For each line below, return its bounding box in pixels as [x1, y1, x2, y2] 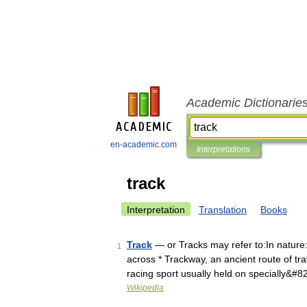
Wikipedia [127, 283, 164, 293]
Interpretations [197, 145, 250, 154]
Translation [199, 204, 247, 215]
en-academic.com [110, 140, 177, 149]
